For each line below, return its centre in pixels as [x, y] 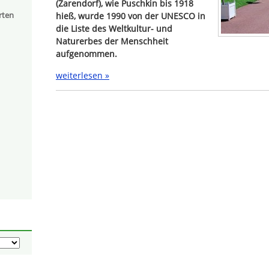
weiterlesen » [83, 75]
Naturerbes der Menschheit [112, 41]
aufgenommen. [86, 54]
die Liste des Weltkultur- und [114, 29]
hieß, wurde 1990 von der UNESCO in [131, 16]
